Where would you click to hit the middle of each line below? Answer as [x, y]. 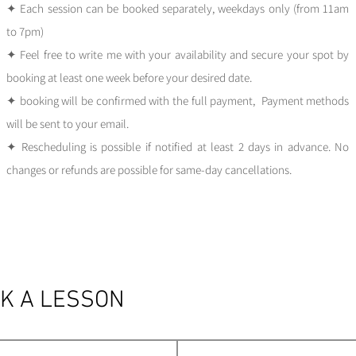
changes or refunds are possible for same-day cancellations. [149, 170]
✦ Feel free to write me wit [73, 54]
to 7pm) [25, 31]
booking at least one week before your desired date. [130, 77]
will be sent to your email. [68, 124]
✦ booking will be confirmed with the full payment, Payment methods [178, 101]
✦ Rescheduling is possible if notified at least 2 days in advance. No [178, 147]
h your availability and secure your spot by [244, 54]
